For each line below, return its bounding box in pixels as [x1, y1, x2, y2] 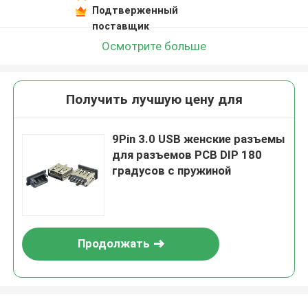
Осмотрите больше [102, 38, 206, 53]
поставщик [91, 20, 149, 32]
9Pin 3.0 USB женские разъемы [112, 132, 286, 146]
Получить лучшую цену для [65, 91, 243, 108]
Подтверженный [91, 4, 178, 16]
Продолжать [77, 236, 150, 251]
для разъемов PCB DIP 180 [112, 148, 263, 162]
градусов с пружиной [112, 164, 232, 178]
